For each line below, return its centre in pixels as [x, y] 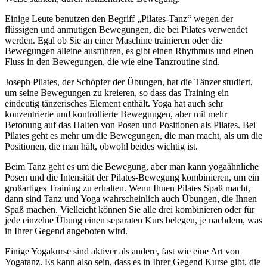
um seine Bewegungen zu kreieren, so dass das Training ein [117, 93]
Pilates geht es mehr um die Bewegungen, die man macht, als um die [133, 136]
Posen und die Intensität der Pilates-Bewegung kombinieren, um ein [132, 178]
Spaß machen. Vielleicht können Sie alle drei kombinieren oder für [130, 210]
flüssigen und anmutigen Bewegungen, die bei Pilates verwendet [126, 30]
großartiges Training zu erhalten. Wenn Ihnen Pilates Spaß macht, [128, 188]
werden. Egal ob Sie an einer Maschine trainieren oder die [114, 41]
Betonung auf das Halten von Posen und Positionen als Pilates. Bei [130, 125]
